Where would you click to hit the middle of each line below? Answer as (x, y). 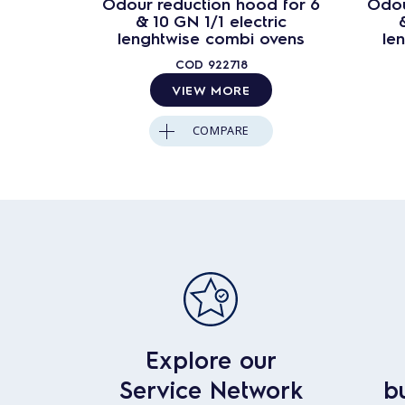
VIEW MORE (211, 89)
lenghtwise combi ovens (211, 37)
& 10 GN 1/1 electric (211, 20)
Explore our (211, 359)
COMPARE (221, 130)
